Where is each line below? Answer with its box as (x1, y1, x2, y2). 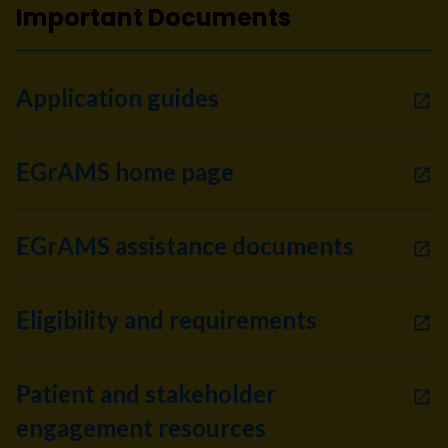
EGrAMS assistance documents (16, 230, 354, 260)
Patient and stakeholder (16, 378, 276, 408)
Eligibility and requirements (16, 304, 317, 334)
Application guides (16, 82, 219, 112)
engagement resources (16, 412, 266, 442)
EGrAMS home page (16, 156, 234, 186)
